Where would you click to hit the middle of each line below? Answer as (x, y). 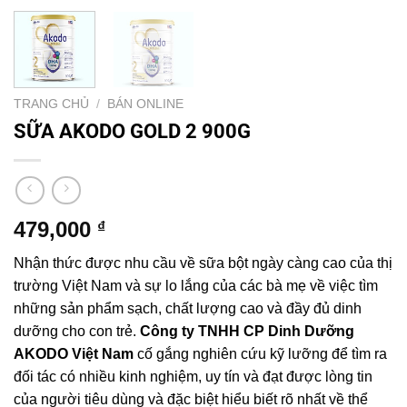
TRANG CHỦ (51, 104)
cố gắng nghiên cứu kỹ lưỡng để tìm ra (260, 354)
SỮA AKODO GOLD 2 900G (132, 130)
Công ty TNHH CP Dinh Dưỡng (247, 332)
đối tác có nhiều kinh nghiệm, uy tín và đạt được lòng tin (193, 377)
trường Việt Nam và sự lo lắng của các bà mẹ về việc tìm (196, 286)
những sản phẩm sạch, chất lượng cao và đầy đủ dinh (188, 309)
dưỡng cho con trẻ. (77, 332)
